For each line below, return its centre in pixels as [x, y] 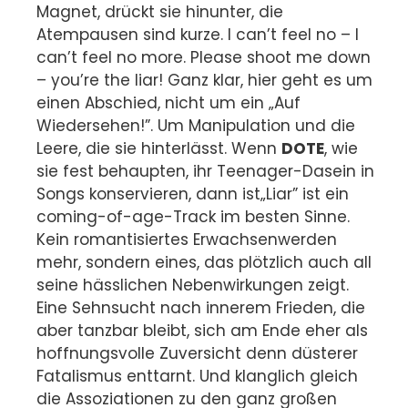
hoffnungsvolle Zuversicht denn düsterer [197, 353]
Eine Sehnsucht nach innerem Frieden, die [201, 307]
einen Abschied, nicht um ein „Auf [168, 102]
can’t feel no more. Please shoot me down [204, 57]
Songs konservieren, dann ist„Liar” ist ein [193, 194]
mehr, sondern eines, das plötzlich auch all [204, 262]
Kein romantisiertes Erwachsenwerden [187, 239]
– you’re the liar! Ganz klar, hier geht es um [204, 80]
